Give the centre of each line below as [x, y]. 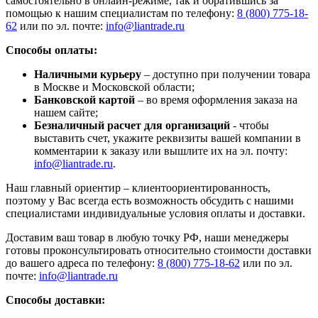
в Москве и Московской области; [114, 87]
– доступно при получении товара [226, 74]
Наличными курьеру [88, 74]
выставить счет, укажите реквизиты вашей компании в [168, 138]
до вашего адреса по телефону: [82, 263]
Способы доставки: [55, 300]
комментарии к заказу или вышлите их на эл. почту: [161, 150]
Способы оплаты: [51, 50]
